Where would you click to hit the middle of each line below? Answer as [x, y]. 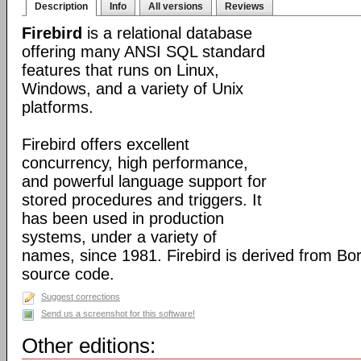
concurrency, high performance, [135, 163]
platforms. [58, 107]
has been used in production [123, 218]
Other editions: [89, 346]
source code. [68, 274]
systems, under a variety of [119, 237]
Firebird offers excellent [106, 144]
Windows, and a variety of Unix [133, 89]
